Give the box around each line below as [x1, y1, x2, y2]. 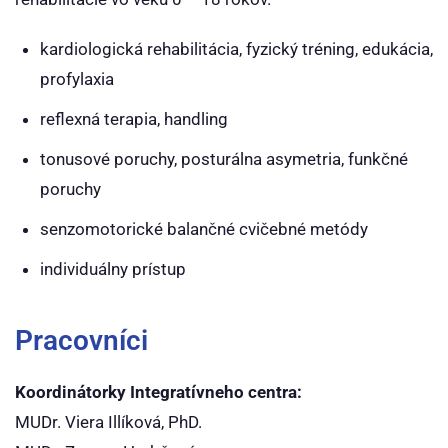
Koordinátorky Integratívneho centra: [15, 382, 302, 402]
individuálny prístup [40, 259, 186, 279]
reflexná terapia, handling [40, 109, 228, 129]
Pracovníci [15, 324, 148, 357]
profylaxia [40, 69, 114, 89]
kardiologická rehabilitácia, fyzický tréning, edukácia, [40, 39, 433, 59]
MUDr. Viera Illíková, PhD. [15, 412, 202, 432]
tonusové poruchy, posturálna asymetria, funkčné [40, 149, 408, 169]
